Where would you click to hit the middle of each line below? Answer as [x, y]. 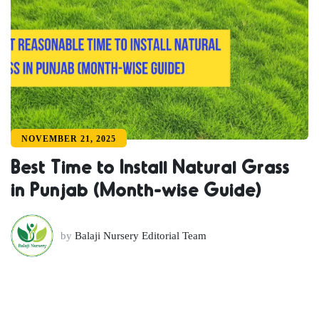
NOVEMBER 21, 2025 [69, 138]
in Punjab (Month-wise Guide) [136, 188]
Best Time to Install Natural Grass [150, 166]
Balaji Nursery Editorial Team [141, 235]
